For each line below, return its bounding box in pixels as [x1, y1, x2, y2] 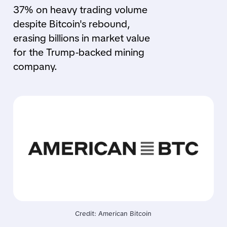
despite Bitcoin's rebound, [13, 17, 130, 30]
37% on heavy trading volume [13, 3, 147, 16]
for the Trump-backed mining [13, 46, 144, 59]
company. [13, 60, 57, 73]
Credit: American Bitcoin [75, 209, 152, 218]
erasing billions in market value [13, 31, 150, 45]
